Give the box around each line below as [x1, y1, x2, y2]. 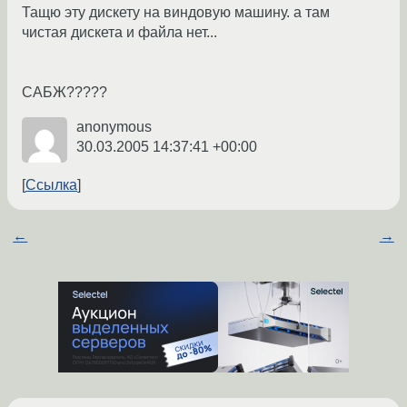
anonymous [76, 119, 152, 135]
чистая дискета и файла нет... [22, 25, 217, 41]
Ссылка [25, 177, 77, 194]
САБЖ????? [22, 84, 107, 101]
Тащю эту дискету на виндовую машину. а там [22, 5, 330, 21]
